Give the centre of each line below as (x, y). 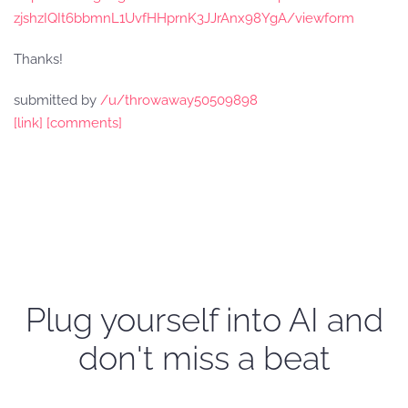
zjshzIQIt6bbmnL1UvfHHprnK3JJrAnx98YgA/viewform (184, 18)
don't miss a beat (204, 358)
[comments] (84, 123)
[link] (28, 123)
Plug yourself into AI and (204, 320)
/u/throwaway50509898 (179, 100)
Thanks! (38, 59)
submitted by (57, 100)
